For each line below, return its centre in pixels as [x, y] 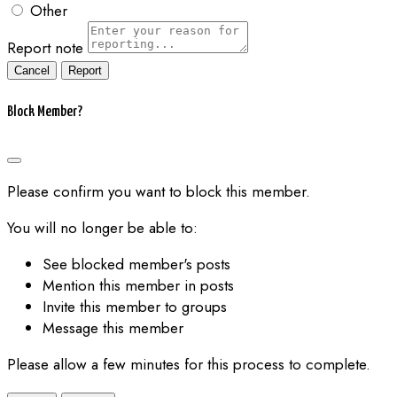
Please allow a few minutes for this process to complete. [189, 364]
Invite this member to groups [135, 306]
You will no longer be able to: [102, 227]
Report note [45, 47]
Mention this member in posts [138, 285]
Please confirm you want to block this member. [159, 191]
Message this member [113, 327]
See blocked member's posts [136, 264]
